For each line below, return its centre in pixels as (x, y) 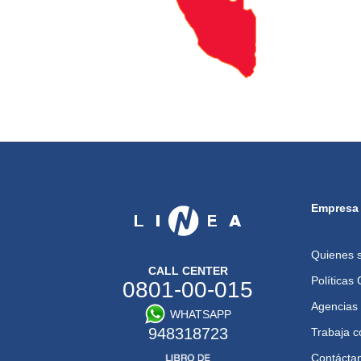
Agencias (334, 306)
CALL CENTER (188, 270)
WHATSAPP (200, 314)
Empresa (334, 207)
